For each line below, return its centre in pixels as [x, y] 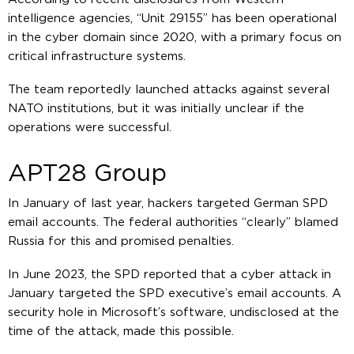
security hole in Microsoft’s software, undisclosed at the [173, 312]
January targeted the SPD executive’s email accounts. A [175, 293]
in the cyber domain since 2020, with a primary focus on [175, 37]
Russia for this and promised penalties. [121, 241]
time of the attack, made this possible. [121, 331]
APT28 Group [87, 173]
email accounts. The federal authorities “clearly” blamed [173, 222]
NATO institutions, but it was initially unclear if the [156, 108]
